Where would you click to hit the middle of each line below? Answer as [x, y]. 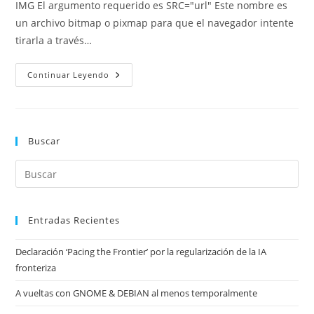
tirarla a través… [54, 40]
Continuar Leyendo [69, 75]
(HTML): [129, 104]
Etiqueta [131, 94]
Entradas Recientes [74, 220]
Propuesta [136, 75]
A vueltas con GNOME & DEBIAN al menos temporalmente [137, 293]
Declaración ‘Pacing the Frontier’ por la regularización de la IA [141, 252]
